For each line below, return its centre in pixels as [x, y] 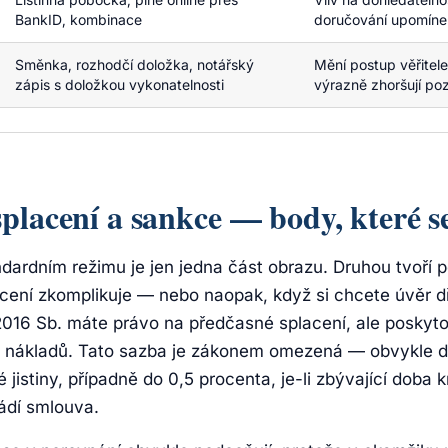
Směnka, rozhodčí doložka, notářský [134, 64]
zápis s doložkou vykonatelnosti [119, 84]
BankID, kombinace [78, 19]
